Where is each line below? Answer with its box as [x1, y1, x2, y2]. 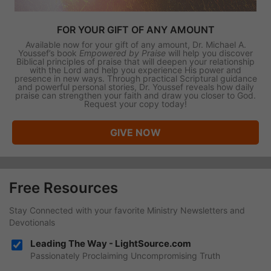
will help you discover [166, 47, 253, 58]
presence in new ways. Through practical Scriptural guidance [14, 73, 257, 83]
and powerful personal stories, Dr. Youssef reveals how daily [17, 81, 254, 92]
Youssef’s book [18, 47, 79, 58]
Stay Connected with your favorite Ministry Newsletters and [9, 204, 245, 215]
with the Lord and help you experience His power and [30, 64, 241, 75]
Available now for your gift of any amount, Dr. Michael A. [25, 39, 246, 50]
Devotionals [9, 217, 55, 227]
